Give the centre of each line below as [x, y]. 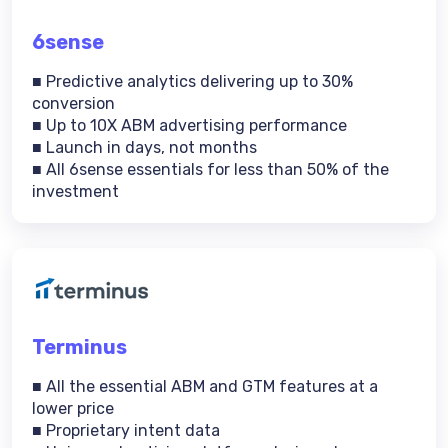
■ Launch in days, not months [144, 147]
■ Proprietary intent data [126, 430]
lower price [73, 408]
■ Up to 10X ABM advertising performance [189, 125]
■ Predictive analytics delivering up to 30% [192, 81]
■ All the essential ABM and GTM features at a [205, 386]
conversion [73, 103]
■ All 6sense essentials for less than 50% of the [210, 169]
